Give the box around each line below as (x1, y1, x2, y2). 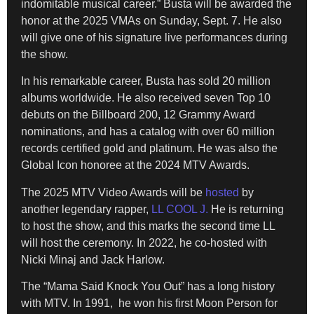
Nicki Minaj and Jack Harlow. (21, 253, 165, 266)
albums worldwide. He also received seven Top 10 (21, 92, 271, 104)
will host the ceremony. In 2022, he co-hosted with (21, 236, 267, 249)
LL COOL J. (151, 203, 208, 215)
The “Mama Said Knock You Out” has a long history (21, 280, 275, 293)
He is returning (208, 203, 284, 215)
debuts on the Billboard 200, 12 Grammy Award (21, 109, 255, 121)
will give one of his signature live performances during (21, 31, 287, 43)
